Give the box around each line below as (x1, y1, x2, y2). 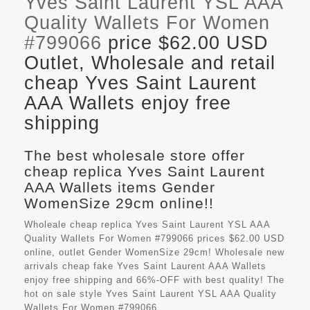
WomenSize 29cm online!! (24, 194, 214, 211)
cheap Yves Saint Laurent (24, 72, 257, 93)
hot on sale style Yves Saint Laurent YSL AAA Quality (24, 288, 277, 299)
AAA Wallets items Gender (24, 179, 215, 195)
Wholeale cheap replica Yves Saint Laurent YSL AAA (24, 219, 270, 230)
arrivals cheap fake (24, 260, 117, 271)
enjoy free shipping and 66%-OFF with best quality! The (24, 274, 284, 285)
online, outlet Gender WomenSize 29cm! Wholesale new (24, 246, 284, 257)
